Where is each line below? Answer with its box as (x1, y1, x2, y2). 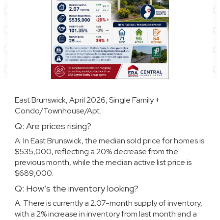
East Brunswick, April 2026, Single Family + (15, 95, 160, 105)
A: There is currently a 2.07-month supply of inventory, (15, 198, 202, 208)
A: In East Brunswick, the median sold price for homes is (15, 136, 204, 146)
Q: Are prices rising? (15, 120, 91, 132)
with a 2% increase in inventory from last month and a (15, 209, 197, 219)
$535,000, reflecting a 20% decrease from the (15, 146, 178, 157)
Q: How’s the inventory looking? (15, 183, 138, 194)
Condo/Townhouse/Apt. (15, 106, 101, 116)
